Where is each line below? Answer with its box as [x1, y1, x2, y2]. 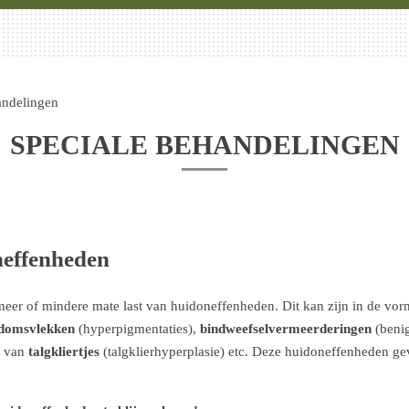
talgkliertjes [28, 344, 100, 359]
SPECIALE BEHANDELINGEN [9, 131, 400, 160]
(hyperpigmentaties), [75, 321, 200, 336]
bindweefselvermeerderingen [200, 321, 375, 336]
